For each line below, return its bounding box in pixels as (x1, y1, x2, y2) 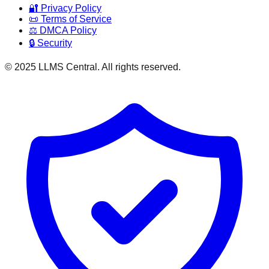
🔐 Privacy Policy (29, 3, 101, 13)
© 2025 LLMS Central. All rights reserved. (5, 62, 181, 72)
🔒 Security (29, 38, 72, 48)
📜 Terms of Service (29, 14, 112, 24)
